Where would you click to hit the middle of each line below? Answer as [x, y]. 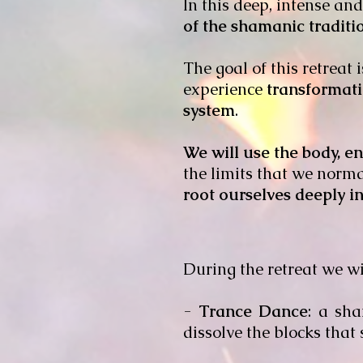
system [209, 110]
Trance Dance [253, 311]
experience [225, 89]
